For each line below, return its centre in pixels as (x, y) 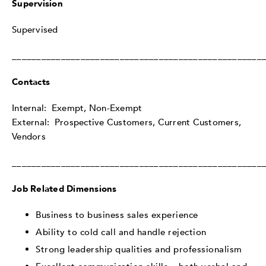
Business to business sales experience (117, 215)
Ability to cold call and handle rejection (121, 232)
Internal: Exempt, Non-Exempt (77, 108)
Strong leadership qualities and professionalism (139, 249)
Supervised (35, 29)
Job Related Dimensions (64, 189)
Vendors (29, 136)
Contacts (31, 82)
